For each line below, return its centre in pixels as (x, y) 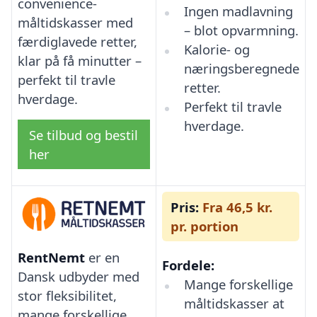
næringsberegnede (241, 69)
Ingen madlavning (238, 11)
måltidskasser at (234, 304)
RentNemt (51, 257)
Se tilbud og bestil (83, 134)
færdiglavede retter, (77, 41)
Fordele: (188, 265)
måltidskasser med (75, 22)
